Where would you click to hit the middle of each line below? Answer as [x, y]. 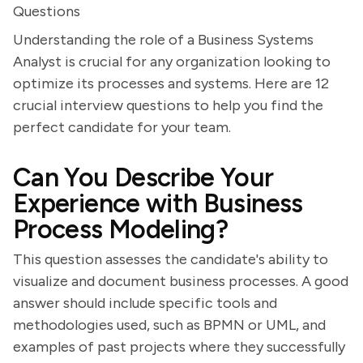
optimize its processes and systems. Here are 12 [171, 83]
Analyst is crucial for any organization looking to [172, 62]
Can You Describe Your [143, 177]
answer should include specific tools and [145, 303]
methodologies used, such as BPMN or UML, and [169, 325]
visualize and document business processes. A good [181, 281]
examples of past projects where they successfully [179, 347]
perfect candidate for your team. [122, 127]
